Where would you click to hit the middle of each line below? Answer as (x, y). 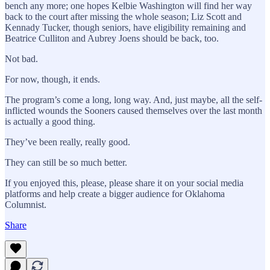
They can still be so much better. (66, 162)
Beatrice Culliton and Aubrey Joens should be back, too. (112, 38)
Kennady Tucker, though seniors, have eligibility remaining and (125, 27)
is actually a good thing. (50, 121)
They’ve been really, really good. (67, 142)
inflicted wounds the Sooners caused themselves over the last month (133, 110)
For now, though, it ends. (52, 79)
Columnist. (26, 204)
